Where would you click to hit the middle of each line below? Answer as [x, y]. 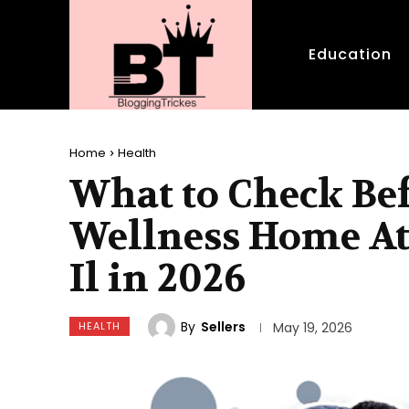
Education [350, 54]
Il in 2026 [157, 278]
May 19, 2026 [312, 328]
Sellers [223, 327]
